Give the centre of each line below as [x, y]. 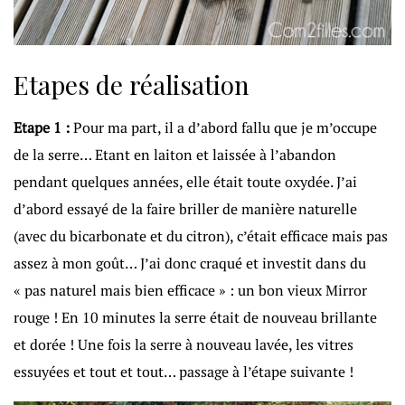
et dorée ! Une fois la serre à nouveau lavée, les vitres [184, 345]
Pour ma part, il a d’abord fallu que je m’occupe [223, 128]
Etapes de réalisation [132, 85]
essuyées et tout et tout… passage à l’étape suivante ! [184, 372]
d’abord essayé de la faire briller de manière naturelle [185, 209]
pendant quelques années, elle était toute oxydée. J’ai [185, 182]
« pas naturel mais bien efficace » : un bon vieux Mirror [190, 291]
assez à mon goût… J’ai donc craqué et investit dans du [190, 264]
